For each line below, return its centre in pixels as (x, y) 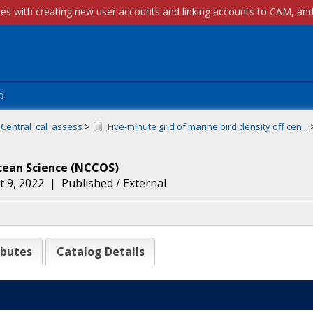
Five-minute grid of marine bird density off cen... (208, 126)
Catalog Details (100, 252)
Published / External (114, 183)
